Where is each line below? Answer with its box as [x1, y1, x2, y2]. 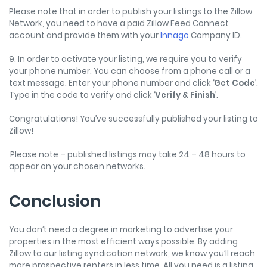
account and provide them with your [9, 29, 160, 41]
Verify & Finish [155, 89, 215, 101]
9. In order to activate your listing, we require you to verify [9, 53, 242, 65]
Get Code [214, 77, 255, 89]
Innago [160, 29, 189, 41]
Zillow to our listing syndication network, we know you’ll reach [9, 247, 255, 259]
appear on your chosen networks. [9, 160, 148, 172]
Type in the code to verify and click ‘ [9, 89, 155, 101]
